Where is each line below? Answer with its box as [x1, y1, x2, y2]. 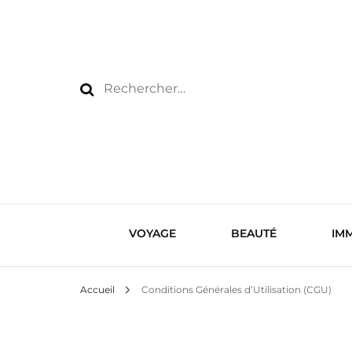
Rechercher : [103, 81, 171, 95]
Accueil [80, 284, 115, 295]
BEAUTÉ [230, 226, 277, 240]
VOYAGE [128, 226, 176, 240]
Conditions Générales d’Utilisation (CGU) [141, 284, 332, 295]
